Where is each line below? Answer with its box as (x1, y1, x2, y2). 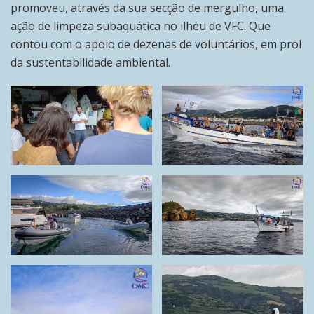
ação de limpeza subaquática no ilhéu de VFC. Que (11, 18, 271, 34)
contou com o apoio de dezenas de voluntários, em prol (11, 36, 301, 52)
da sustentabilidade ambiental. (11, 55, 170, 70)
